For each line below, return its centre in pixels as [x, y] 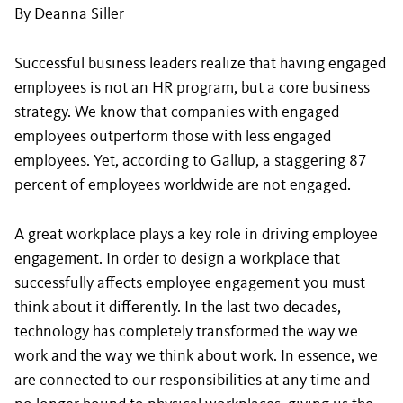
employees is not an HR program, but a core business [192, 88]
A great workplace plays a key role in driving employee [196, 235]
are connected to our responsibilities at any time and [192, 381]
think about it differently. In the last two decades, [178, 308]
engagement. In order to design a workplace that [177, 259]
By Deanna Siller [71, 14]
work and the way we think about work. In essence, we [196, 356]
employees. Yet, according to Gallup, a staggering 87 [191, 161]
